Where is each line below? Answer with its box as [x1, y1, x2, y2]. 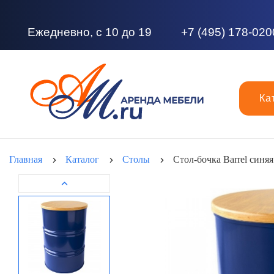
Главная [9, 154, 42, 165]
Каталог [65, 154, 99, 165]
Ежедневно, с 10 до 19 [28, 25, 152, 39]
